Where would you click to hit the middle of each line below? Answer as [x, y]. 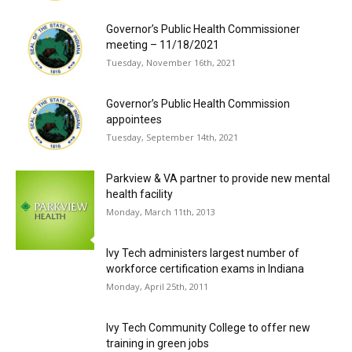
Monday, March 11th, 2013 [161, 212]
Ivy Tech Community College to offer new [208, 328]
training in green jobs [158, 344]
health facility [139, 194]
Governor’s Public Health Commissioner [203, 29]
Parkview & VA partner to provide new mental [218, 179]
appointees [134, 120]
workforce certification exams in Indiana [205, 269]
